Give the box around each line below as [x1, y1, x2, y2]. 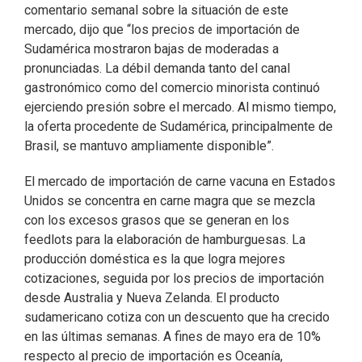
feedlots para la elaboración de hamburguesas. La [24, 232, 305, 248]
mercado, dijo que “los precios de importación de [24, 22, 300, 38]
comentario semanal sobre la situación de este [24, 2, 288, 19]
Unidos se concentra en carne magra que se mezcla [24, 193, 315, 209]
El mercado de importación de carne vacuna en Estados [24, 174, 335, 190]
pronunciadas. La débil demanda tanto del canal [24, 61, 290, 77]
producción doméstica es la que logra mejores [24, 251, 285, 267]
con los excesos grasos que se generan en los [24, 213, 289, 229]
